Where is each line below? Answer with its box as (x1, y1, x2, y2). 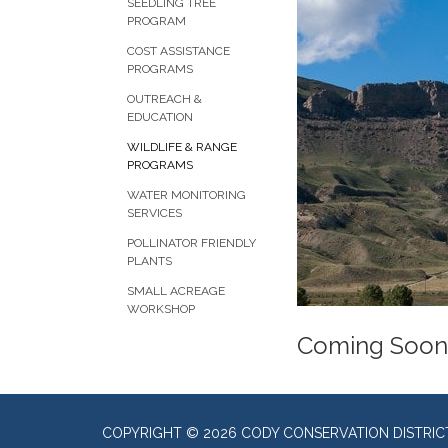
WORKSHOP (127, 302, 195, 316)
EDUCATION (127, 110, 193, 124)
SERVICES (127, 206, 182, 220)
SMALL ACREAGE (127, 284, 225, 298)
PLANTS (127, 254, 172, 268)
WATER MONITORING (127, 188, 246, 202)
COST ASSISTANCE (127, 44, 230, 58)
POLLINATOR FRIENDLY (127, 236, 256, 250)
